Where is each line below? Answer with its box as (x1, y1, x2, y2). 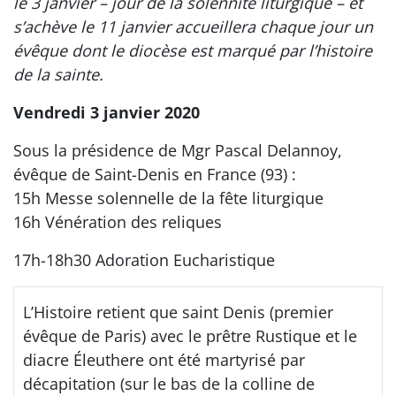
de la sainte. (13, 63, 103, 85)
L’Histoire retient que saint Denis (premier (23, 301, 333, 323)
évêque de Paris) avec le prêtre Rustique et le (23, 324, 357, 346)
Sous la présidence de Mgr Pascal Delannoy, (13, 139, 342, 161)
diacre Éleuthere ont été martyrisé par (23, 348, 305, 370)
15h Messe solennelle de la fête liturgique (13, 187, 324, 209)
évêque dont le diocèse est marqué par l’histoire (13, 39, 372, 61)
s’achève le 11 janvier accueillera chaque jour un (13, 15, 373, 37)
